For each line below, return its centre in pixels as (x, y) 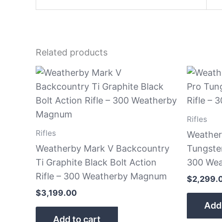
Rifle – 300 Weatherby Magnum (101, 176)
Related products (72, 52)
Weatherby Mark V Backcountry (103, 148)
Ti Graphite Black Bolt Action (96, 162)
